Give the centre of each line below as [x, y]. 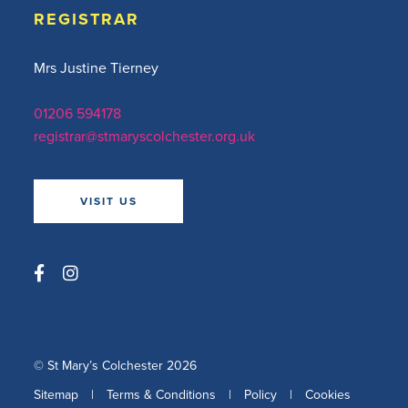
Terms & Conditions [161, 394]
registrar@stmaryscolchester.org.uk [144, 136]
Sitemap [56, 394]
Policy [260, 394]
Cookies [328, 394]
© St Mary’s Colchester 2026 [115, 365]
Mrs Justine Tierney [96, 67]
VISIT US [108, 201]
